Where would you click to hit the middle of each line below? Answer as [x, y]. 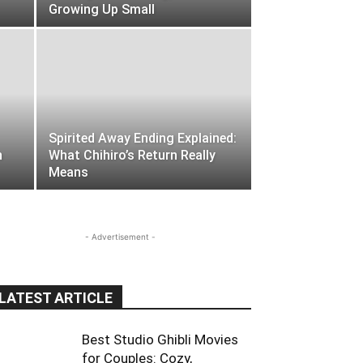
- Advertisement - [120, 237]
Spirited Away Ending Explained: [143, 138]
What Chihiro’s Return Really [132, 155]
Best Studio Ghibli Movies [160, 340]
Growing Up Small [102, 9]
